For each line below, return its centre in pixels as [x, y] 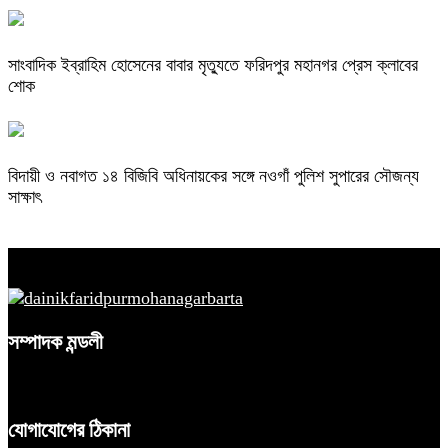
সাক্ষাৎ [24, 196]
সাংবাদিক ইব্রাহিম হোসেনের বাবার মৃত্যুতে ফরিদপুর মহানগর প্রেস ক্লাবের [213, 65]
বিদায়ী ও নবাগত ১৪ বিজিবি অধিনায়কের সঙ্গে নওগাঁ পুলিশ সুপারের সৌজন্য [213, 175]
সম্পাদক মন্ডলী [55, 342]
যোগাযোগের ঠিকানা [69, 430]
